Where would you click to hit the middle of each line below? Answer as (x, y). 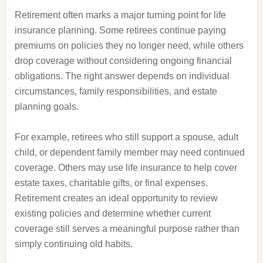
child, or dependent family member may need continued (129, 152)
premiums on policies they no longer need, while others (129, 45)
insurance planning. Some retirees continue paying (120, 30)
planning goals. (46, 107)
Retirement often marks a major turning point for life (120, 15)
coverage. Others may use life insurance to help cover (126, 168)
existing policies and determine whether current (112, 213)
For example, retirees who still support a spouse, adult (126, 137)
